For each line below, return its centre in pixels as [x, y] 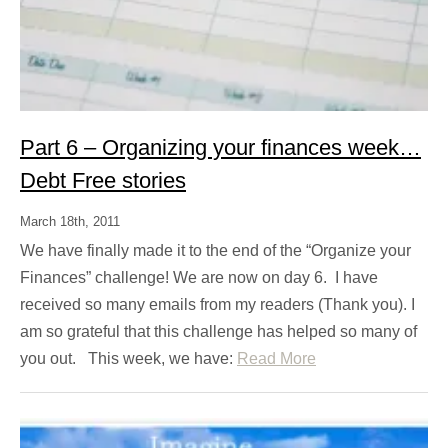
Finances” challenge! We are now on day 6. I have [199, 278]
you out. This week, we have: [128, 359]
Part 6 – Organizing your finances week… [220, 148]
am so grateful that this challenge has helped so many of [218, 332]
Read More [276, 359]
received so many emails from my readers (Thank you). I [217, 305]
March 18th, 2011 [70, 222]
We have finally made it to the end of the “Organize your [215, 251]
